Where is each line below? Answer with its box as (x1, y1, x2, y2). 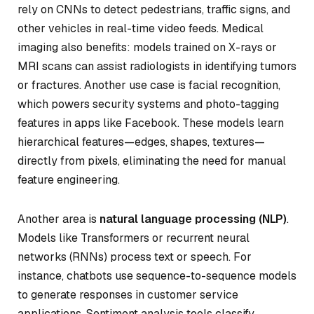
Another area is (18, 211, 100, 226)
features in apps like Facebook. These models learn (18, 115, 284, 130)
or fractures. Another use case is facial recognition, (18, 77, 280, 93)
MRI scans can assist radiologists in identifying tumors (18, 58, 296, 74)
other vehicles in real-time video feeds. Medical (18, 20, 264, 36)
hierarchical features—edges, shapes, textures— (18, 134, 265, 149)
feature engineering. (18, 172, 120, 187)
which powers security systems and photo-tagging (18, 96, 279, 111)
